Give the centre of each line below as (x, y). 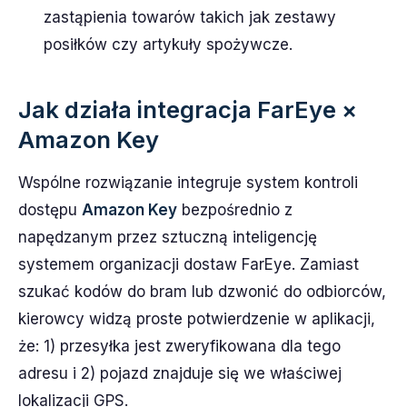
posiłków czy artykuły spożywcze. (168, 45)
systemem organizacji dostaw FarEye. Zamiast (189, 264)
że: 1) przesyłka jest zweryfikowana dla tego (179, 346)
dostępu (50, 210)
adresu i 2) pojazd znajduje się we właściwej (180, 373)
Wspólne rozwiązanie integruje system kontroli (188, 183)
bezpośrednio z (235, 210)
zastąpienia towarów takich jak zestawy (190, 17)
